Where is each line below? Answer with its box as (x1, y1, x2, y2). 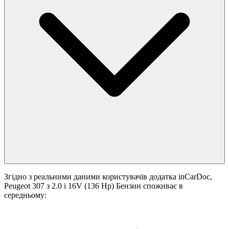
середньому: (4, 191, 47, 200)
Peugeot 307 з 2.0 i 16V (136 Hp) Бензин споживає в (4, 181, 183, 191)
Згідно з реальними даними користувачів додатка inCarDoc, (4, 172, 212, 181)
